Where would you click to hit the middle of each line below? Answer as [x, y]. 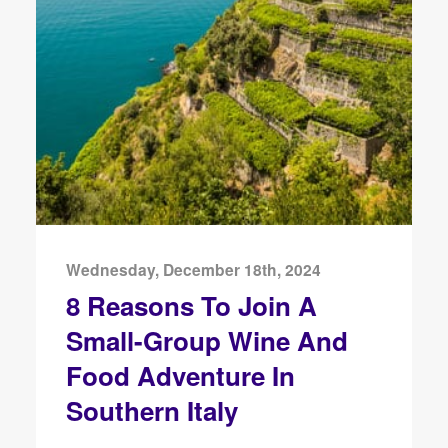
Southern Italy [151, 410]
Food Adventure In [180, 375]
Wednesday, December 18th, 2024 [193, 269]
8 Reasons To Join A [191, 305]
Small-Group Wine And [206, 340]
